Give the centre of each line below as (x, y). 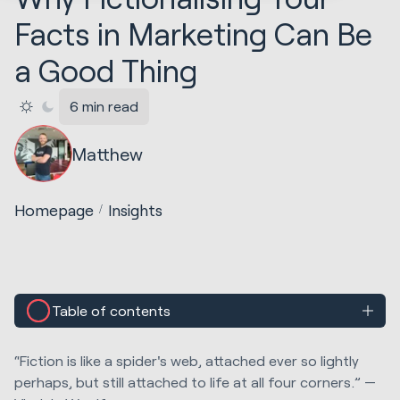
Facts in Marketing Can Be (193, 34)
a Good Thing (106, 71)
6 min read (104, 106)
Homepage (54, 209)
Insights (136, 209)
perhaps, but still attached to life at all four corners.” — (195, 381)
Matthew (107, 153)
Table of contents (112, 311)
